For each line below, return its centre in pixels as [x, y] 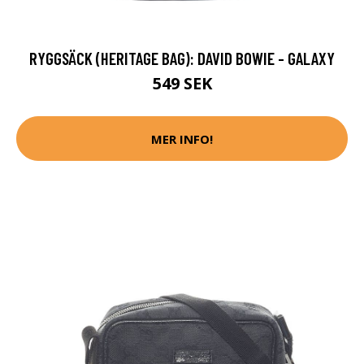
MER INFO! [182, 139]
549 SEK [182, 84]
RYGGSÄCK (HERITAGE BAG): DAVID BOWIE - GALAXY [182, 58]
